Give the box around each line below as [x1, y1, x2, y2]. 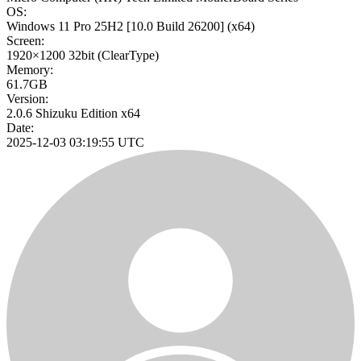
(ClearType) [98, 48, 159, 63]
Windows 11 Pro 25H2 [6, 19, 123, 34]
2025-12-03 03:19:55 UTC [6, 135, 144, 150]
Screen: [6, 34, 44, 48]
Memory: [6, 63, 53, 77]
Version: [6, 92, 48, 106]
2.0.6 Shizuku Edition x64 [6, 106, 140, 121]
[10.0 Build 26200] [127, 19, 224, 34]
